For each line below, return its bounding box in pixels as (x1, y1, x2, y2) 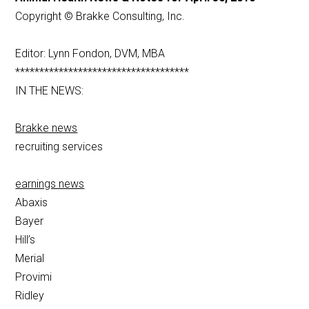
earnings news (15, 177, 85, 191)
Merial (15, 252, 45, 266)
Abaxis (15, 196, 48, 210)
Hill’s (15, 233, 36, 247)
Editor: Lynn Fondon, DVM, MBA (15, 47, 166, 61)
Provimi (15, 270, 52, 284)
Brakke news (15, 121, 78, 135)
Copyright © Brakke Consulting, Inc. (15, 10, 186, 23)
